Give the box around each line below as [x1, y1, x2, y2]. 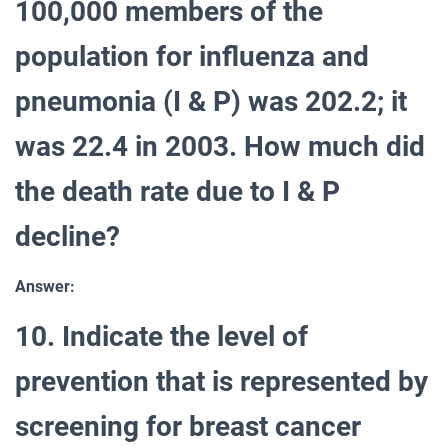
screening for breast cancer [15, 409, 361, 443]
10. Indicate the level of [15, 319, 308, 353]
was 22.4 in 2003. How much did [15, 129, 425, 163]
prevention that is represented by [15, 364, 428, 398]
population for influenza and [15, 39, 369, 73]
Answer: [15, 276, 75, 296]
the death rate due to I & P [15, 174, 340, 208]
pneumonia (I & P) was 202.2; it [15, 84, 407, 118]
